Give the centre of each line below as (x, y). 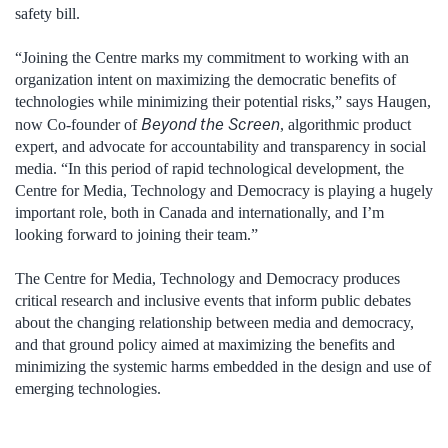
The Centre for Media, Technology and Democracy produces (207, 279)
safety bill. (47, 13)
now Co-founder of (78, 124)
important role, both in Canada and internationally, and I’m (199, 212)
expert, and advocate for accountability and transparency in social (220, 146)
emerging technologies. (88, 389)
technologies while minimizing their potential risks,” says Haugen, (223, 101)
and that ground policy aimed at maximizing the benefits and (205, 345)
